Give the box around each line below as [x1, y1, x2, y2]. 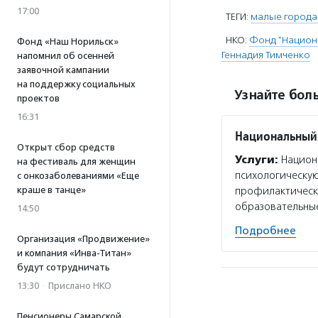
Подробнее [235, 224, 296, 237]
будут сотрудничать [17, 262, 110, 273]
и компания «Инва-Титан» [17, 248, 131, 258]
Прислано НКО [48, 280, 111, 291]
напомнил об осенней [17, 50, 114, 61]
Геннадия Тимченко [221, 49, 310, 61]
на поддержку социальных [17, 79, 136, 89]
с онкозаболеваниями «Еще [17, 170, 139, 181]
